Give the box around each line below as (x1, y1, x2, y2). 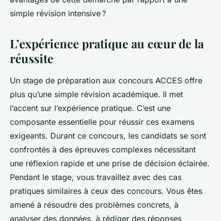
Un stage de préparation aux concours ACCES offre (10, 75, 202, 86)
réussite (10, 50, 53, 67)
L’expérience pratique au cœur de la (10, 36, 204, 52)
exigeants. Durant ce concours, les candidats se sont (10, 131, 206, 141)
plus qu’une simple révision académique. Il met (10, 89, 183, 100)
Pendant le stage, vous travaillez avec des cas (10, 172, 182, 183)
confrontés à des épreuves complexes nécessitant (10, 145, 196, 155)
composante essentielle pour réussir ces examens (10, 117, 194, 127)
